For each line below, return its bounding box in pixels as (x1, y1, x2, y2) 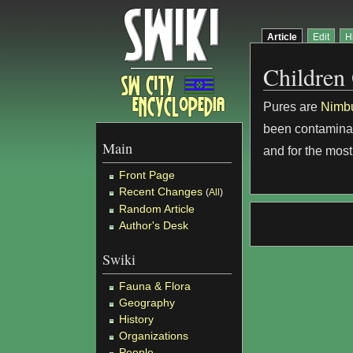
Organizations (119, 329, 189, 342)
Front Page (119, 168, 176, 181)
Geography (119, 295, 176, 309)
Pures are (263, 100, 321, 114)
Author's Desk (119, 218, 189, 232)
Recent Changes (119, 184, 203, 198)
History (119, 312, 154, 325)
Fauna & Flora (119, 279, 191, 292)
